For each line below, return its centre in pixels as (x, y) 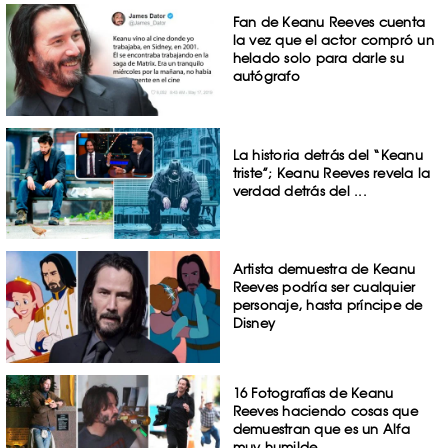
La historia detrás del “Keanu (327, 154)
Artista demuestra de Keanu (324, 269)
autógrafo (266, 75)
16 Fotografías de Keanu (313, 393)
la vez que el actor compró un (333, 39)
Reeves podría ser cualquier (324, 287)
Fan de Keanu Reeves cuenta (329, 21)
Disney (254, 323)
